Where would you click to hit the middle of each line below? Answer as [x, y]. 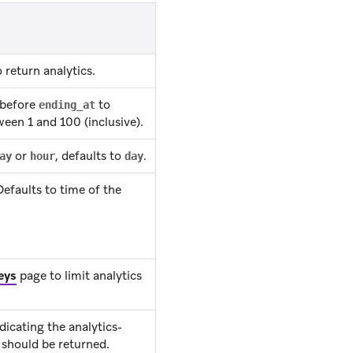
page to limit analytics [79, 276]
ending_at [67, 105]
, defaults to [90, 156]
